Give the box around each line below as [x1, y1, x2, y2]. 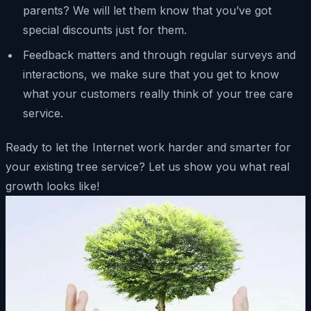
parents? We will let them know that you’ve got [22, 3, 272, 17]
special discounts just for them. [22, 22, 187, 37]
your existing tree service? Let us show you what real [6, 160, 289, 174]
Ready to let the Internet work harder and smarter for [6, 140, 291, 155]
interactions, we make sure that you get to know [22, 67, 280, 81]
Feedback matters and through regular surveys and [22, 47, 296, 62]
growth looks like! [6, 179, 99, 194]
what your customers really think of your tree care [22, 86, 294, 101]
